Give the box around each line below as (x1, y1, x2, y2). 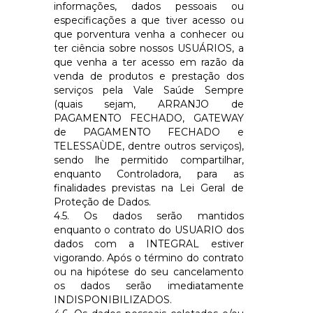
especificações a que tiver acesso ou (53, 13, 244, 27)
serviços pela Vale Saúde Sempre (53, 83, 244, 96)
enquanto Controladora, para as (53, 167, 244, 180)
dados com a (53, 237, 146, 250)
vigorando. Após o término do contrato (53, 251, 244, 264)
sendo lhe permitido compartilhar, (53, 153, 244, 166)
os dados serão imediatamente (53, 279, 244, 292)
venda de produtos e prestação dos (53, 69, 244, 82)
